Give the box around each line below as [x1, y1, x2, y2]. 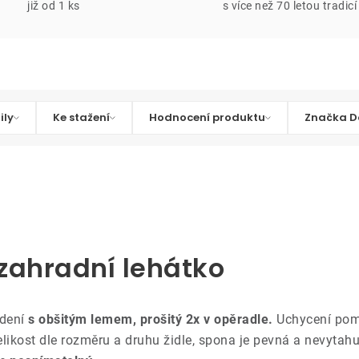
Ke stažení [53, 110, 110, 125]
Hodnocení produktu [149, 110, 265, 125]
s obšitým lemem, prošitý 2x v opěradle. [24, 312, 276, 327]
